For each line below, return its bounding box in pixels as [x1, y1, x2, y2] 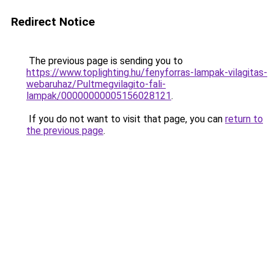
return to [225, 113, 263, 125]
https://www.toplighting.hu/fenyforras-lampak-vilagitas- [26, 67, 267, 78]
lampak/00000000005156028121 [26, 90, 171, 102]
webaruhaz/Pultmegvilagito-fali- [26, 78, 166, 90]
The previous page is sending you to [26, 55, 183, 67]
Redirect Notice [11, 15, 95, 29]
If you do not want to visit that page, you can [26, 113, 225, 125]
